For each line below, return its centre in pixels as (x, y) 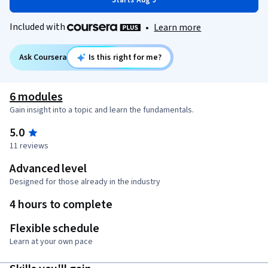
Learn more (178, 28)
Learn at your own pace (51, 242)
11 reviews (29, 146)
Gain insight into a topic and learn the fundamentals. (102, 110)
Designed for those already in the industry (85, 182)
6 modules (36, 97)
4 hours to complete (61, 205)
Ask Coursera (43, 58)
